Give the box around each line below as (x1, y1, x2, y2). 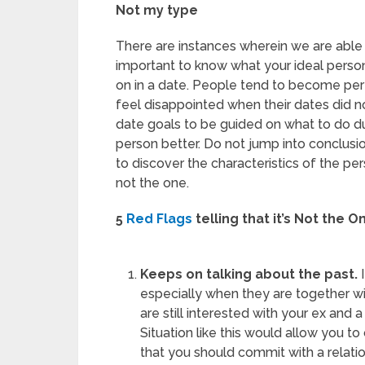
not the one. (116, 175, 189, 191)
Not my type (116, 2, 198, 18)
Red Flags (126, 211, 192, 226)
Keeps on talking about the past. (140, 266, 358, 282)
